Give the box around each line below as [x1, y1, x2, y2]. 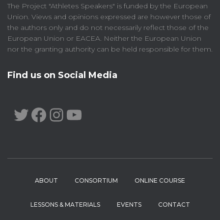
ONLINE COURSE [135, 177, 185, 184]
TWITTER [29, 95, 43, 116]
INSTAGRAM [65, 95, 82, 116]
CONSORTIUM [75, 177, 118, 184]
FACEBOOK [47, 95, 60, 116]
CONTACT [158, 201, 190, 208]
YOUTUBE [82, 95, 95, 116]
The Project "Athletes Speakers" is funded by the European [7, 1, 208, 10]
